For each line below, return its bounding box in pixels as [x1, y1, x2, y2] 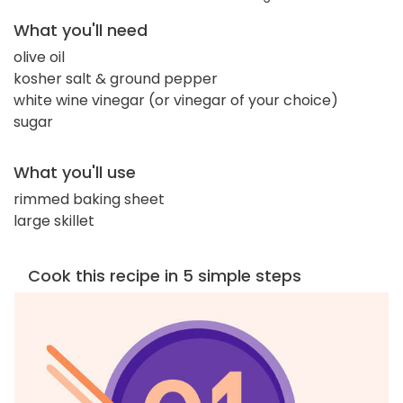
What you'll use [13, 161, 136, 184]
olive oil [13, 47, 65, 68]
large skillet [13, 210, 94, 232]
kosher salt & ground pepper [13, 68, 218, 90]
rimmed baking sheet [13, 189, 165, 210]
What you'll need [13, 19, 148, 42]
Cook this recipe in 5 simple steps [28, 264, 301, 288]
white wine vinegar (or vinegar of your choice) [13, 90, 338, 112]
